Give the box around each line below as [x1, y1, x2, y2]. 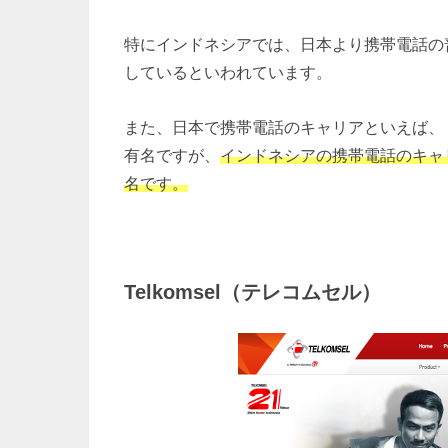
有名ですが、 [124, 145, 220, 164]
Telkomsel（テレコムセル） [124, 280, 381, 303]
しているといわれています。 [124, 63, 332, 82]
